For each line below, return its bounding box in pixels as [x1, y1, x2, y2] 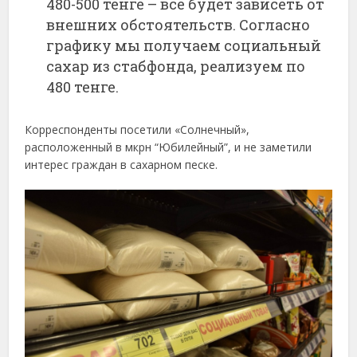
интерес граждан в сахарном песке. [25, 156, 218, 172]
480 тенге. [46, 76, 120, 96]
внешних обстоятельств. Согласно [46, 14, 311, 34]
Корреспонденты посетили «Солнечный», [25, 121, 250, 137]
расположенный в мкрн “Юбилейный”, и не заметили [25, 139, 312, 155]
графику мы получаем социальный [46, 35, 322, 55]
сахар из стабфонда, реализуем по [46, 56, 306, 76]
